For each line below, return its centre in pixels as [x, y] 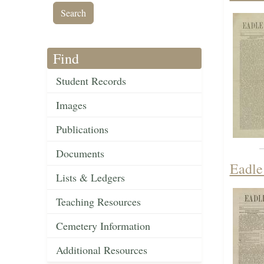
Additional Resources [102, 250]
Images [71, 105]
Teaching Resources [98, 202]
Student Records [91, 81]
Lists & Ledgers [90, 178]
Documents [80, 154]
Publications [82, 129]
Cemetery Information [103, 226]
